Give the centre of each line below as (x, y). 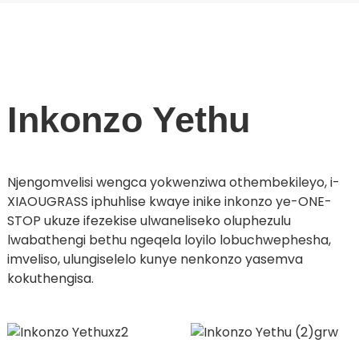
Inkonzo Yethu (128, 120)
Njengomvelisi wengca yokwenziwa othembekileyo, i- (173, 183)
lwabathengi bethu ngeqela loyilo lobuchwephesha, (169, 240)
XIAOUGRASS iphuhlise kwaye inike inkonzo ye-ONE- (169, 202)
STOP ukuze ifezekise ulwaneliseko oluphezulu (149, 221)
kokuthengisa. (50, 279)
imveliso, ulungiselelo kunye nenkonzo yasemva (155, 260)
